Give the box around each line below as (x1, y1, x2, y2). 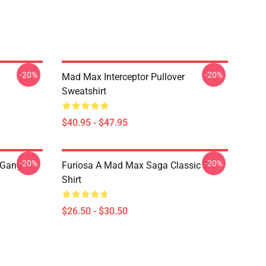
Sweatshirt (62, 85, 106, 97)
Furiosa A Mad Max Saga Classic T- (62, 160, 210, 171)
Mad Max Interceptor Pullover (62, 71, 185, 83)
